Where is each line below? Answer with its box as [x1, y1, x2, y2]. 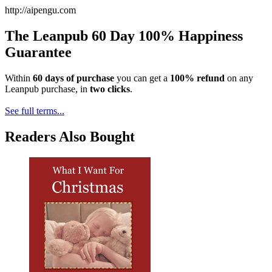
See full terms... [5, 105, 64, 116]
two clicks [90, 83, 130, 94]
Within [5, 72, 33, 83]
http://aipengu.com [5, 4, 76, 15]
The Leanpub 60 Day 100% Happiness [5, 27, 243, 44]
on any [225, 72, 253, 83]
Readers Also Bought [5, 128, 135, 144]
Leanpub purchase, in [5, 83, 90, 94]
